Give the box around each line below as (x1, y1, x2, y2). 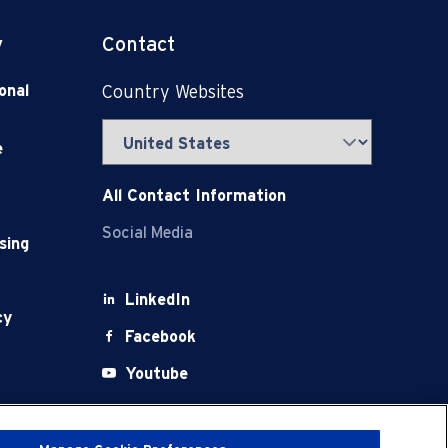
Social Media (102, 223, 193, 243)
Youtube (125, 364, 188, 384)
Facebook (125, 327, 196, 347)
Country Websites (102, 81, 244, 103)
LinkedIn (125, 290, 190, 310)
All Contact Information (102, 186, 286, 206)
